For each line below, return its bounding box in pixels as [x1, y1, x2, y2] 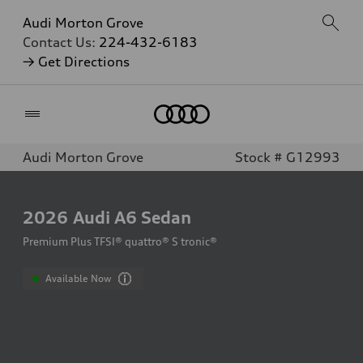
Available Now [45, 272, 112, 284]
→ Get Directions [23, 53, 130, 70]
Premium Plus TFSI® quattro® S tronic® [23, 235, 217, 248]
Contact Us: [23, 34, 99, 50]
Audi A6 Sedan [73, 207, 191, 228]
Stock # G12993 [235, 149, 340, 165]
